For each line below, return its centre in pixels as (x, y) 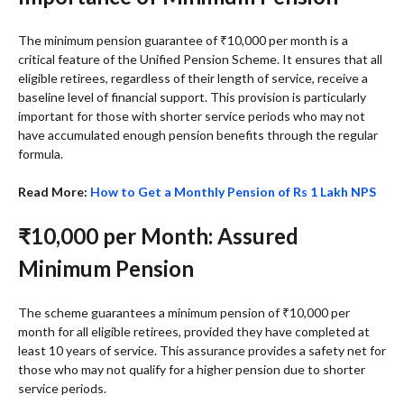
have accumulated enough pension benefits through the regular (198, 134)
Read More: (53, 191)
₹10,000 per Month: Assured (158, 235)
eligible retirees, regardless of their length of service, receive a (193, 78)
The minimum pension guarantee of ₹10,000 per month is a (183, 40)
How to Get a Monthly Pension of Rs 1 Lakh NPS (232, 191)
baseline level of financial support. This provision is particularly (192, 96)
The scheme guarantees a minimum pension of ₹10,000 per (184, 312)
